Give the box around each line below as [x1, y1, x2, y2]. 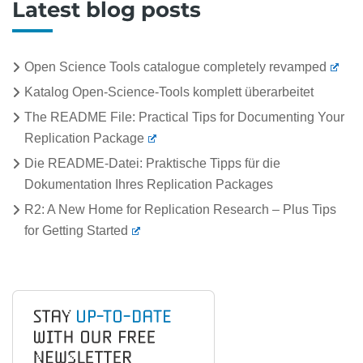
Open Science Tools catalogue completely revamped [24, 59, 327, 74]
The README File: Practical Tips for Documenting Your [24, 109, 344, 124]
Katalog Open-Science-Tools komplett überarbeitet [24, 84, 314, 99]
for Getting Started [24, 223, 128, 237]
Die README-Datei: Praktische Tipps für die [24, 156, 280, 170]
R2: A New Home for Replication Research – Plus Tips [24, 202, 336, 216]
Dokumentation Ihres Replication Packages [24, 177, 273, 191]
